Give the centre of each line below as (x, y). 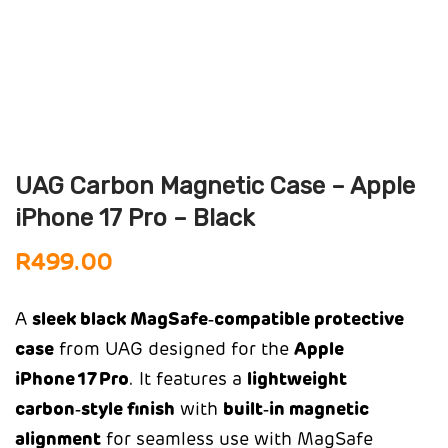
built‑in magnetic (296, 410)
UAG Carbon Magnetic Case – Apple (215, 186)
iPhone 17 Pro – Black (135, 218)
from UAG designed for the (174, 350)
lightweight (297, 380)
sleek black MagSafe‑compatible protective (218, 320)
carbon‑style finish (95, 410)
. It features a (188, 380)
